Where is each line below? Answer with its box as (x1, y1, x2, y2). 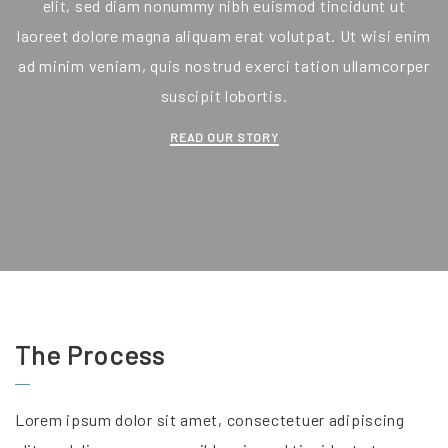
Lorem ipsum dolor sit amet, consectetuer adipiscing (15, 410, 405, 429)
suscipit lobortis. (160, 86, 288, 105)
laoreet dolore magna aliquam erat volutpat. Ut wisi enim (16, 26, 432, 45)
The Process (15, 339, 165, 370)
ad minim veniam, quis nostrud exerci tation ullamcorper (18, 56, 430, 75)
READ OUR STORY (169, 130, 279, 144)
